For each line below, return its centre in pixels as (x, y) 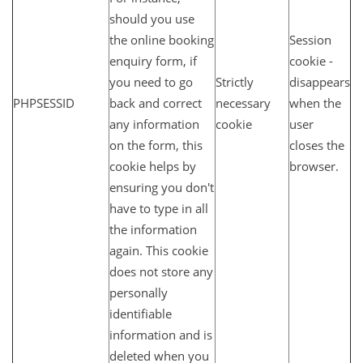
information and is (161, 334)
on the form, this (156, 145)
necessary (243, 102)
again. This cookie (159, 250)
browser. (314, 166)
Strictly (235, 81)
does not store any (161, 271)
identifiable (141, 313)
